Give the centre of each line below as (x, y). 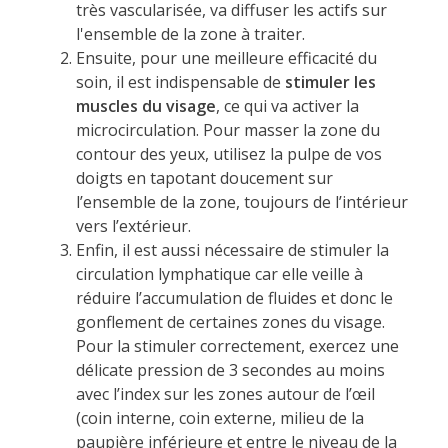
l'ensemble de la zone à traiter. (190, 33)
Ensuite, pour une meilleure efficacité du (226, 57)
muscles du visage (145, 105)
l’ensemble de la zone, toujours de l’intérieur (241, 201)
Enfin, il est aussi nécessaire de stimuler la (232, 249)
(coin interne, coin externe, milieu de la (219, 417)
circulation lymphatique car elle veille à (219, 273)
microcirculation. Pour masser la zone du (227, 129)
